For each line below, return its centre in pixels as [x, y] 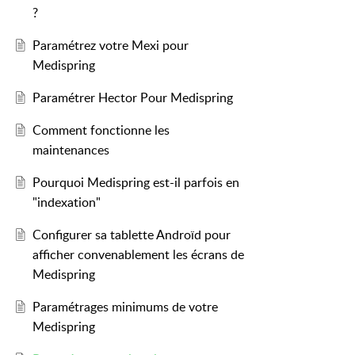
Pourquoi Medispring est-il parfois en [136, 183]
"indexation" [66, 202]
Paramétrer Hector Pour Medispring [132, 98]
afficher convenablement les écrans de [138, 255]
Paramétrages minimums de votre [125, 307]
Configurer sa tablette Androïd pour [131, 235]
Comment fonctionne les [101, 130]
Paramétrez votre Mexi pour [110, 46]
